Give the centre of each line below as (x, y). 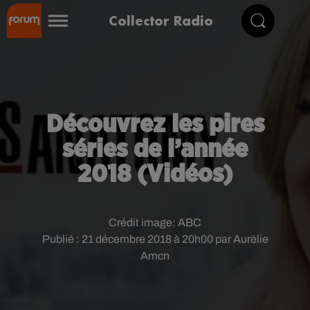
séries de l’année (155, 149)
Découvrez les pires (155, 125)
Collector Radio (161, 20)
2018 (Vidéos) (155, 174)
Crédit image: (143, 222)
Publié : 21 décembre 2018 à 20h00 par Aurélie (155, 239)
